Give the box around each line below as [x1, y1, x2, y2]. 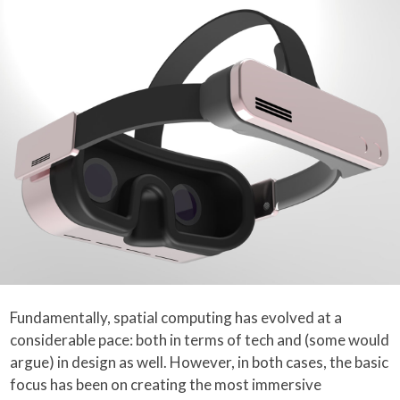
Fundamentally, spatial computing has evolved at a [10, 307, 343, 327]
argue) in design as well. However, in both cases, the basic [10, 352, 389, 371]
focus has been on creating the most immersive [10, 374, 322, 394]
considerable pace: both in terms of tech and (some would [10, 329, 390, 349]
